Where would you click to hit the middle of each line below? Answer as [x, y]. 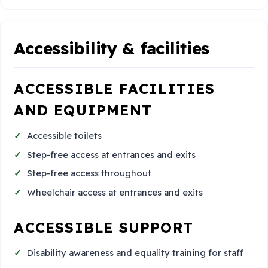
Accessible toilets [65, 136]
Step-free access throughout [89, 173]
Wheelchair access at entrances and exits [115, 193]
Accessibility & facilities [112, 48]
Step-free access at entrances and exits [112, 154]
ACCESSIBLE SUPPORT [103, 227]
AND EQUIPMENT [83, 110]
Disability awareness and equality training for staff [135, 253]
